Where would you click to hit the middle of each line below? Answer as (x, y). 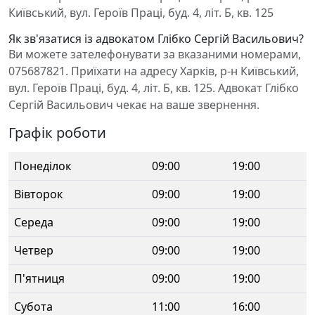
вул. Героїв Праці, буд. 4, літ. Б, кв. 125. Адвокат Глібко (154, 88)
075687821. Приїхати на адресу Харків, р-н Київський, (154, 71)
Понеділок (43, 166)
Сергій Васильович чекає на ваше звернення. (134, 105)
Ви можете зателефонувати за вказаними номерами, (155, 54)
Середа (34, 222)
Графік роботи (57, 133)
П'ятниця (39, 278)
